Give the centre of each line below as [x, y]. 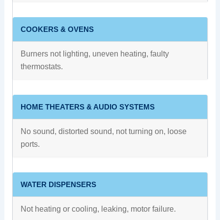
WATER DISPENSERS [58, 185]
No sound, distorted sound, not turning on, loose [103, 132]
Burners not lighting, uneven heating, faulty [95, 54]
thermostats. [41, 67]
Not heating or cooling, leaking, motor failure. [98, 209]
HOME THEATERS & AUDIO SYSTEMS [87, 107]
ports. [30, 144]
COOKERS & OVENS [57, 29]
